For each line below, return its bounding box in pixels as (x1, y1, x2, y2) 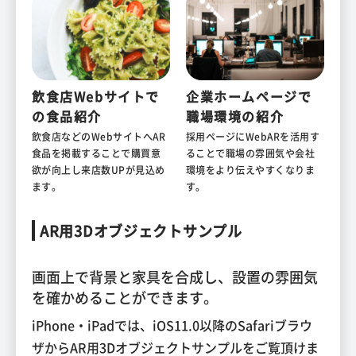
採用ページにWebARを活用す (186, 130, 320, 144)
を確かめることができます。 (32, 287, 218, 308)
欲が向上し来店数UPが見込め (32, 163, 165, 177)
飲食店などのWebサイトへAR (32, 130, 166, 144)
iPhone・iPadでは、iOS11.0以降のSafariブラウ (32, 315, 312, 335)
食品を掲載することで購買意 (32, 146, 161, 161)
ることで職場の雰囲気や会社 (186, 146, 315, 161)
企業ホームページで (186, 87, 312, 106)
